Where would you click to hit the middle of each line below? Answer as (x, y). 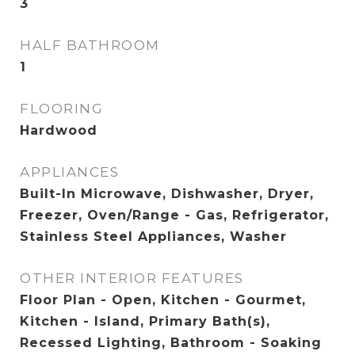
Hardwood (59, 131)
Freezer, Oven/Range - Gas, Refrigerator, (174, 216)
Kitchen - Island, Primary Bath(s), (145, 322)
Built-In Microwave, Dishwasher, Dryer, (167, 194)
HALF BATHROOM (90, 46)
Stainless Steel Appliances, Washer (153, 237)
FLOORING (61, 109)
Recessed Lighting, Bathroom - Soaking (171, 343)
